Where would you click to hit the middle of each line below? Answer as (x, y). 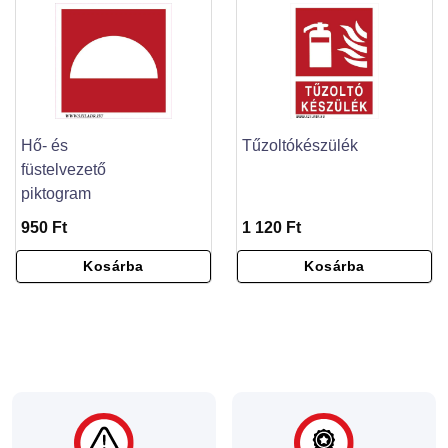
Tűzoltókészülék (300, 145)
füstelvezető (63, 169)
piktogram (56, 193)
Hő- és (44, 145)
